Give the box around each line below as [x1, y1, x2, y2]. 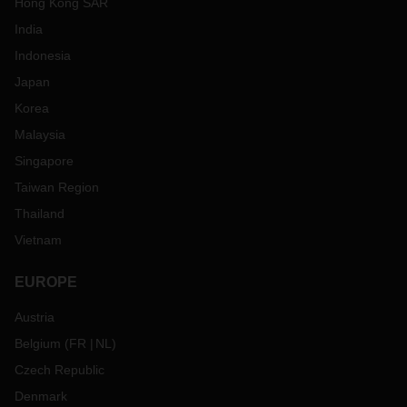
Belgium [15, 336, 61, 351]
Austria [15, 310, 55, 324]
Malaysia [15, 127, 65, 142]
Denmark [15, 389, 67, 403]
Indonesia [15, 48, 71, 63]
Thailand [15, 206, 65, 221]
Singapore [15, 154, 74, 168]
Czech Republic [15, 362, 104, 377]
